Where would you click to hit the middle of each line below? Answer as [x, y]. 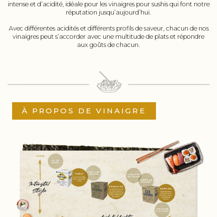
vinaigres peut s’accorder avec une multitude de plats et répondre [108, 37]
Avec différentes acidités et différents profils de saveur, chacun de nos [108, 29]
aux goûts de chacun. [108, 45]
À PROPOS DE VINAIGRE [84, 110]
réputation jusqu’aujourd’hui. [108, 13]
